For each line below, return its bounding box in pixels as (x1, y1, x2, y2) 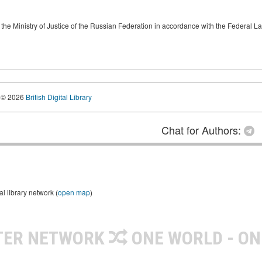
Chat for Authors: (161, 122, 244, 137)
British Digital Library (26, 92, 92, 102)
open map (58, 187, 90, 197)
